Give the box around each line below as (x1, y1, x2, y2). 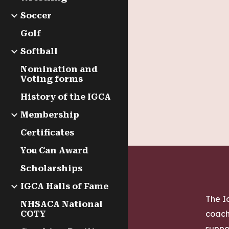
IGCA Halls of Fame (20, 181, 108, 191)
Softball (20, 47, 58, 56)
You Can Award (20, 146, 88, 155)
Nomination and (20, 64, 98, 74)
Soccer (20, 11, 52, 20)
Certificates (20, 128, 74, 138)
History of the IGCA (20, 92, 111, 102)
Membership (20, 110, 79, 120)
